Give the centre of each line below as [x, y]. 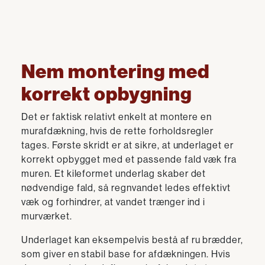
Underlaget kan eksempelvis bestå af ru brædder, [132, 240]
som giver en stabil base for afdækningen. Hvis [126, 254]
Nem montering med [116, 72]
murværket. [47, 216]
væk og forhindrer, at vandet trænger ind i [114, 202]
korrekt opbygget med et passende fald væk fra [129, 159]
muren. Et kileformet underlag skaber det [114, 174]
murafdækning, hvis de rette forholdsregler [118, 131]
